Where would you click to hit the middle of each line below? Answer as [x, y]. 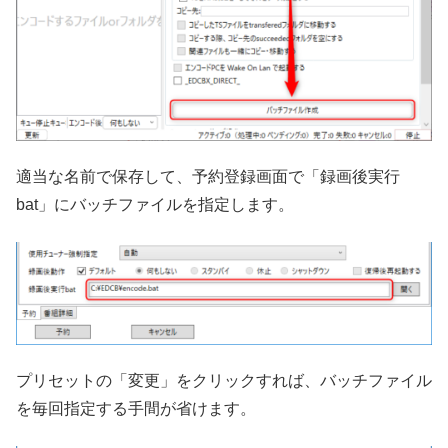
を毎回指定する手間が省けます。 [136, 409]
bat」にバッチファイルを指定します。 [155, 205]
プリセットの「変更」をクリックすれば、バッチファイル [224, 381]
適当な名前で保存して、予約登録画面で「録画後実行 [208, 177]
